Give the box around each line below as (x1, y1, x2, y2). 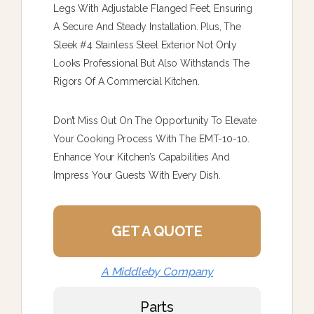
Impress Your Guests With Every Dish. (53, 169, 221, 181)
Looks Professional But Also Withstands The (53, 57, 250, 69)
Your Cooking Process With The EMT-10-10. (53, 132, 250, 144)
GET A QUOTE (111, 222, 203, 240)
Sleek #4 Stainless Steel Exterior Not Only (53, 39, 238, 50)
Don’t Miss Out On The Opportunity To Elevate (53, 114, 257, 126)
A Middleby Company (100, 264, 214, 278)
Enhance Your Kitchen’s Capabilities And (53, 151, 230, 163)
